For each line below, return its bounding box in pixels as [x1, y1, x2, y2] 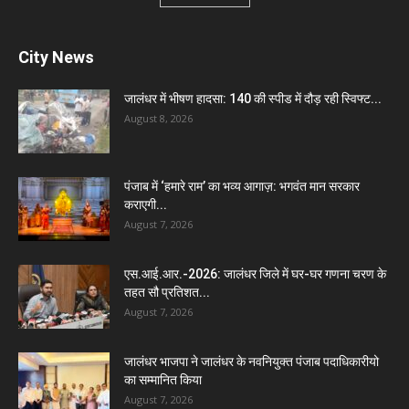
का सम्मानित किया [124, 372, 202, 388]
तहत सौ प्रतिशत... [124, 285, 210, 300]
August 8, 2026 [124, 111, 193, 126]
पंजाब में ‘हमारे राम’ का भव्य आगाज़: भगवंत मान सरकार [124, 179, 360, 194]
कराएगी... [124, 197, 167, 213]
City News [18, 47, 94, 68]
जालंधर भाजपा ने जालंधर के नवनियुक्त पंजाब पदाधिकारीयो [124, 354, 379, 370]
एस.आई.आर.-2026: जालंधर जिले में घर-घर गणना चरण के [124, 267, 386, 282]
